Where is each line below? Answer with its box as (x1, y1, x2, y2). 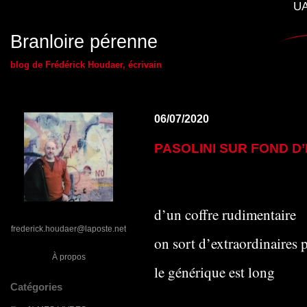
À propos (51, 252, 86, 261)
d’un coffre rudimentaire (154, 205, 296, 224)
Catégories (10, 281, 62, 293)
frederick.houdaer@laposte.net (11, 224, 126, 233)
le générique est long (154, 262, 275, 282)
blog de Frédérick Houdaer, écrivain (10, 60, 162, 70)
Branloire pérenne (10, 32, 158, 52)
